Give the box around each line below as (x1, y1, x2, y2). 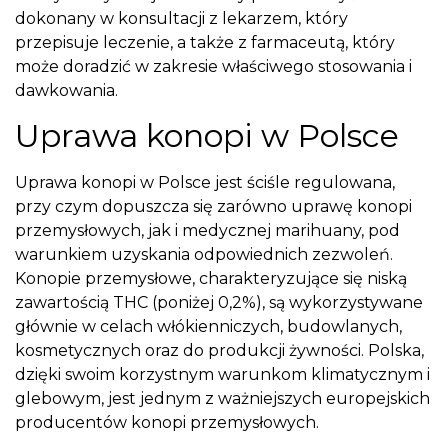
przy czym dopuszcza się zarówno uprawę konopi (15, 197, 412, 217)
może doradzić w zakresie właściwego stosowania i (15, 56, 412, 76)
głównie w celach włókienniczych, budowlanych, (15, 317, 402, 337)
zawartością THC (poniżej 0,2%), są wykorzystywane (15, 293, 423, 313)
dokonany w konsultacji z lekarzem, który (15, 8, 348, 28)
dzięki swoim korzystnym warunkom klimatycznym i (15, 365, 430, 385)
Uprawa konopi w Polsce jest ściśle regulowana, (15, 173, 395, 193)
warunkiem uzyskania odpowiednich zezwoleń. (15, 245, 393, 265)
